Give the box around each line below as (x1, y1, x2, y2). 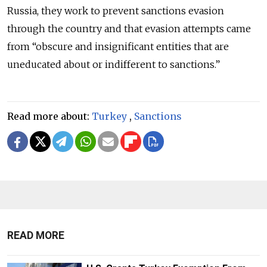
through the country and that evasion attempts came (7, 22, 251, 35)
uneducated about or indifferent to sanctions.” (7, 58, 220, 70)
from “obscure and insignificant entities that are (7, 40, 229, 52)
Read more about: (7, 110, 92, 122)
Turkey (92, 110, 127, 122)
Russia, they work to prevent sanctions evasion (7, 4, 224, 17)
